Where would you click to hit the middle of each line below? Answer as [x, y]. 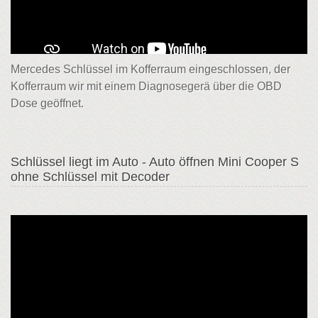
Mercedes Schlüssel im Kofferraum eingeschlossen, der [150, 69]
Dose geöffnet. [47, 103]
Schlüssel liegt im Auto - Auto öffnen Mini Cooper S [155, 161]
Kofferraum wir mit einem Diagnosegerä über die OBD [146, 86]
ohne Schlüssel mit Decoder [90, 176]
